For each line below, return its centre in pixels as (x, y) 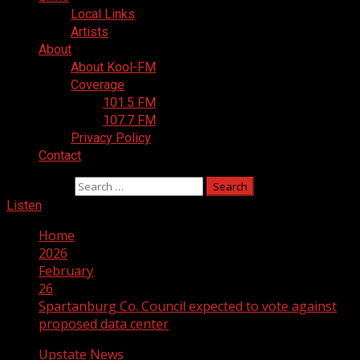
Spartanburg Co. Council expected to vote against (188, 306)
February (66, 271)
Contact (60, 155)
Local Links (103, 14)
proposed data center (104, 324)
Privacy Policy (111, 138)
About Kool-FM (113, 67)
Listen (24, 205)
